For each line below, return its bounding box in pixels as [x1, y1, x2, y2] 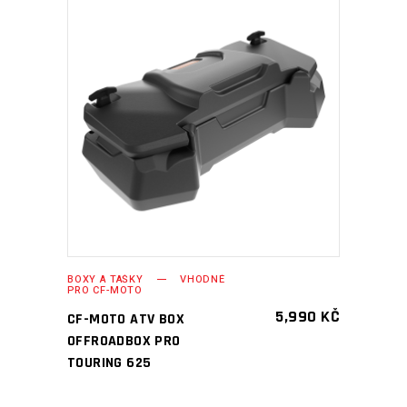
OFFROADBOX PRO [67, 332, 181, 351]
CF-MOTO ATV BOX [67, 310, 185, 329]
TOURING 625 [67, 353, 152, 372]
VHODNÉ [179, 272, 225, 287]
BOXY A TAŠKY [67, 272, 144, 287]
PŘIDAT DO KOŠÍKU [130, 112, 251, 129]
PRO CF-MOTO [67, 283, 144, 298]
